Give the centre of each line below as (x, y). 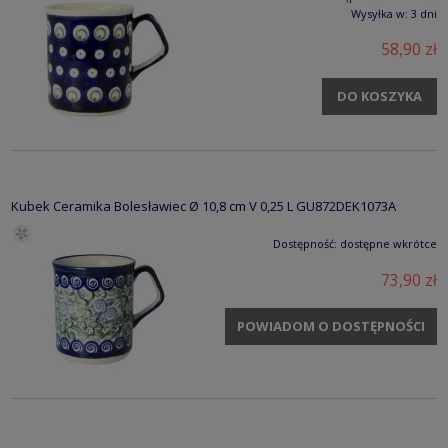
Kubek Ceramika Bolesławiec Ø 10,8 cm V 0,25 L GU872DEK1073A (203, 206)
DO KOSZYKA (379, 95)
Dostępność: (305, 244)
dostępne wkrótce (388, 244)
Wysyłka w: (379, 13)
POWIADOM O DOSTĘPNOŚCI (330, 325)
